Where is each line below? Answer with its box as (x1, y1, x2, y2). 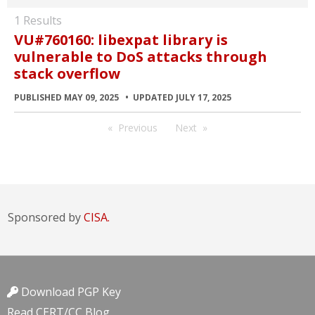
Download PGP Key (18, 284, 121, 300)
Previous (117, 120, 157, 134)
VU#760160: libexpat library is (14, 30, 228, 49)
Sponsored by (8, 210, 84, 225)
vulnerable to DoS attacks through (14, 46, 267, 66)
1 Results (14, 13, 62, 29)
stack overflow (14, 63, 120, 83)
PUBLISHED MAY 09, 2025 (14, 91, 121, 103)
